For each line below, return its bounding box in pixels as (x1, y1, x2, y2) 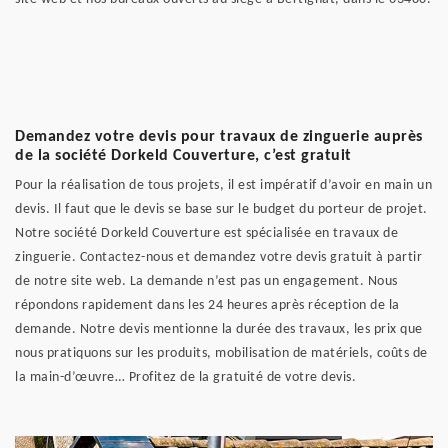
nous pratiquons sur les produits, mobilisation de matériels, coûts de (15, 346, 428, 361)
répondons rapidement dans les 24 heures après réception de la (15, 298, 400, 313)
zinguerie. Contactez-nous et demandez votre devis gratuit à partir (15, 250, 422, 265)
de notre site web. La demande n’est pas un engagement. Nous (15, 274, 398, 289)
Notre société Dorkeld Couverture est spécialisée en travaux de (15, 226, 398, 241)
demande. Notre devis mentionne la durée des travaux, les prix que (15, 322, 423, 337)
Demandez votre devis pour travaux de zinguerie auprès (15, 129, 423, 145)
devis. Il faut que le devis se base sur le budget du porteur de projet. (15, 202, 428, 217)
